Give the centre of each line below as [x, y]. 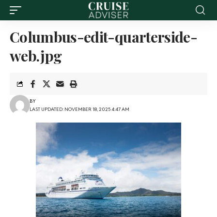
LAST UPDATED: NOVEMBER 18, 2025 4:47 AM [79, 109]
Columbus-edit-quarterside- [103, 37]
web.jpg [36, 56]
